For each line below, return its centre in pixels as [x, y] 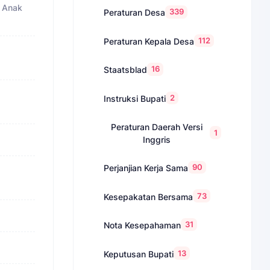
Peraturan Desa [135, 13]
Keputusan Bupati [139, 254]
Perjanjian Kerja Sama [146, 168]
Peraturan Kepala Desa [149, 41]
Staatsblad [126, 70]
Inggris [157, 140]
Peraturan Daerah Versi [157, 127]
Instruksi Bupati [135, 98]
